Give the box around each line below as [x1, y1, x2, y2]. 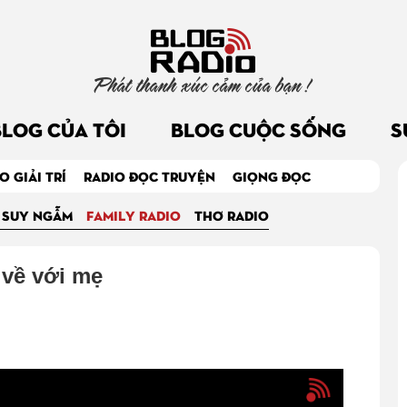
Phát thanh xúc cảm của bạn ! [94, 66, 313, 104]
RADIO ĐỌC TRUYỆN [84, 167, 216, 184]
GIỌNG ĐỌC [233, 167, 312, 184]
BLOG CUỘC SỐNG [170, 115, 346, 142]
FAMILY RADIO [86, 206, 182, 223]
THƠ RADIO [194, 206, 270, 223]
